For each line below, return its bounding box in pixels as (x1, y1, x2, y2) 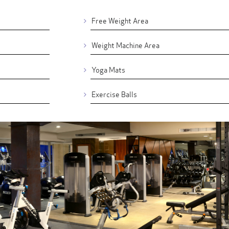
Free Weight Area (91, 14, 148, 26)
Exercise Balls (91, 88, 137, 99)
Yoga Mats (91, 63, 125, 75)
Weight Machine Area (91, 39, 159, 50)
